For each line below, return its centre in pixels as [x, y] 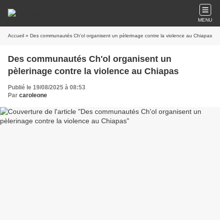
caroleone [33, 95]
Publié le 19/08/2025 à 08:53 [47, 87]
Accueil [16, 36]
